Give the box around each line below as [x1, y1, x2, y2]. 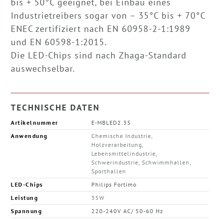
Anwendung [11, 132, 48, 140]
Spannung [11, 207, 42, 215]
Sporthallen [91, 167, 127, 175]
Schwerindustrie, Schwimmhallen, [91, 159, 192, 166]
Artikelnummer [11, 119, 58, 127]
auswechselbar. [11, 63, 76, 75]
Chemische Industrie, [91, 132, 153, 140]
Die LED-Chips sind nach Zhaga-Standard [11, 50, 187, 61]
